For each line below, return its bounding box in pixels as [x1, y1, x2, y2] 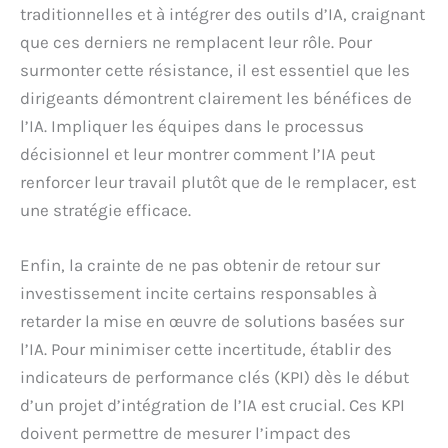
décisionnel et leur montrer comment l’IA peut [20, 143, 375, 164]
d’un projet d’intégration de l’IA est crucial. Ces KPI [20, 394, 405, 415]
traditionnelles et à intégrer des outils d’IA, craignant [20, 3, 425, 24]
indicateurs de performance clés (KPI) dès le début [20, 366, 409, 387]
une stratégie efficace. [20, 199, 191, 220]
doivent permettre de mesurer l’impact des [20, 422, 351, 443]
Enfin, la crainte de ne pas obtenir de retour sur [20, 254, 380, 275]
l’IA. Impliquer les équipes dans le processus [20, 115, 364, 136]
